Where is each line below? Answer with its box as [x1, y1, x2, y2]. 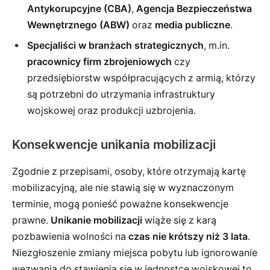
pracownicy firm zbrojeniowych [27, 55, 172, 67]
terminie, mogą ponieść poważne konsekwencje [12, 198, 228, 210]
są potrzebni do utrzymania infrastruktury [27, 88, 215, 100]
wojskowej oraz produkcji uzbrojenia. [27, 104, 196, 116]
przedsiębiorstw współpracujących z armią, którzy [27, 72, 256, 84]
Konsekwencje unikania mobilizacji [12, 137, 216, 152]
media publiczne [155, 19, 230, 31]
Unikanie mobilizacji [51, 214, 142, 226]
